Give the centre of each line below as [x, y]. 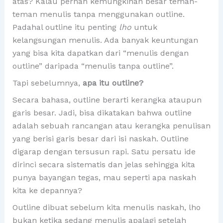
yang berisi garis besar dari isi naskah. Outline [100, 138]
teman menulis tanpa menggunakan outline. [98, 14]
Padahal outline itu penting [64, 27]
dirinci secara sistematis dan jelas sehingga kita [104, 164]
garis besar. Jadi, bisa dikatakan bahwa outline [102, 112]
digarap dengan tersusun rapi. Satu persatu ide [104, 151]
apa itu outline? [113, 83]
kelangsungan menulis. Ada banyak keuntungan [105, 40]
